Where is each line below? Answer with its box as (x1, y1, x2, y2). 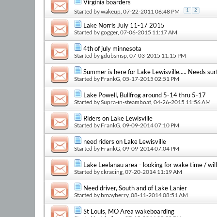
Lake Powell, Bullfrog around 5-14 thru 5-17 (83, 91, 206, 99)
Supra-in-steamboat (101, 98, 151, 106)
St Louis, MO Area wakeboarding (83, 207, 174, 215)
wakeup (101, 7, 121, 15)
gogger (101, 28, 118, 36)
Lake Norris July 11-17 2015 (83, 21, 165, 29)
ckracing (101, 168, 123, 175)
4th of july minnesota (83, 44, 141, 52)
